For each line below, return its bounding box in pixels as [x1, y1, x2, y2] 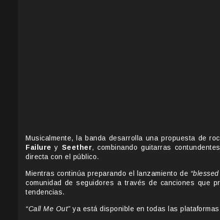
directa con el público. [26, 153, 99, 161]
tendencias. [26, 188, 65, 196]
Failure [26, 143, 52, 152]
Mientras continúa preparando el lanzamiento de [26, 169, 191, 178]
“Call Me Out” [26, 205, 71, 213]
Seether [61, 143, 92, 152]
